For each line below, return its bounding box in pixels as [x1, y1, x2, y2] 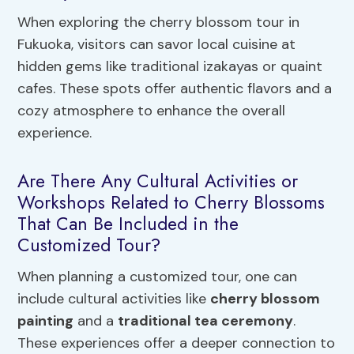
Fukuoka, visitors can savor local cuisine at [17, 34, 296, 54]
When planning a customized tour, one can [17, 266, 298, 286]
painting [17, 311, 74, 330]
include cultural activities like [17, 288, 211, 308]
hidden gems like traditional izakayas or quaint [17, 56, 323, 76]
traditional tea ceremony [118, 311, 294, 330]
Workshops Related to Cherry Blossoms [17, 189, 326, 217]
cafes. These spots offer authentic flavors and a [17, 78, 333, 98]
